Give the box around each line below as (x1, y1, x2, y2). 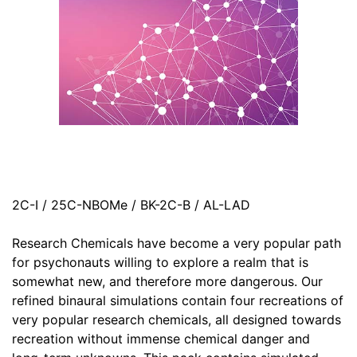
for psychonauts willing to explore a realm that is (12, 253, 308, 270)
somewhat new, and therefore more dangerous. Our (12, 273, 323, 289)
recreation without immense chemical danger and (12, 330, 310, 347)
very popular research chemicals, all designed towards (12, 311, 341, 328)
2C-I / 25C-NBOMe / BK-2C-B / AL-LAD (12, 196, 250, 213)
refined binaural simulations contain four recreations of (12, 292, 343, 308)
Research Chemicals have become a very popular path (12, 234, 341, 251)
